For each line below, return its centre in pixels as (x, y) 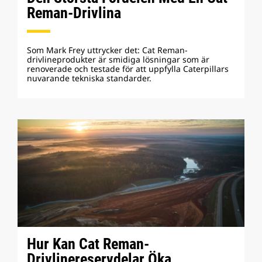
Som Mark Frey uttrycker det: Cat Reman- (107, 50)
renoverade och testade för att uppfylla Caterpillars (128, 69)
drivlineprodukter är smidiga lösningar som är (118, 59)
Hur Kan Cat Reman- (88, 244)
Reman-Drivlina (74, 13)
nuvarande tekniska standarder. (89, 78)
